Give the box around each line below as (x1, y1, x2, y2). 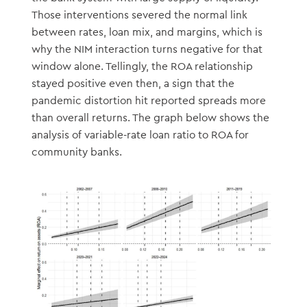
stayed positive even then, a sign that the (31, 77, 234, 89)
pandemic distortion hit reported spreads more (31, 95, 266, 106)
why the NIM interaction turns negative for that (31, 43, 262, 55)
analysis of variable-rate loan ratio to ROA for (31, 129, 249, 140)
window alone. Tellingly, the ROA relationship (31, 60, 253, 72)
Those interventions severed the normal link (31, 9, 247, 21)
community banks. (31, 146, 122, 158)
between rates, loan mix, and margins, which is (31, 26, 262, 38)
